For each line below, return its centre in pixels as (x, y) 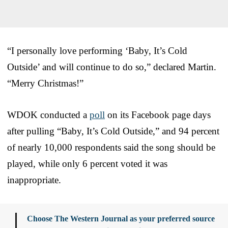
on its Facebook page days (158, 115)
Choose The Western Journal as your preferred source (121, 218)
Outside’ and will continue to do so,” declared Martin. (112, 67)
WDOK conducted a (48, 115)
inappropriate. (34, 180)
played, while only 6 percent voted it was (87, 163)
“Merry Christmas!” (45, 83)
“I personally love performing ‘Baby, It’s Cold (97, 50)
